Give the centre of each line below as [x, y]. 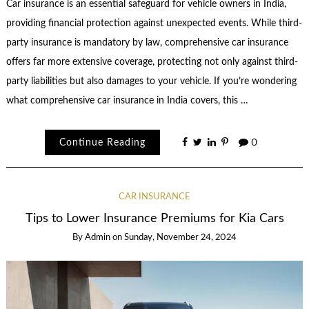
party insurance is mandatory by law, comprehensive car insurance [147, 43]
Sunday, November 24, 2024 [180, 238]
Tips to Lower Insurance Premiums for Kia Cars [154, 218]
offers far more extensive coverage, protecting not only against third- [152, 62]
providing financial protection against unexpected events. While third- [154, 24]
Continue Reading [102, 142]
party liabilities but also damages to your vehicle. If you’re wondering [151, 82]
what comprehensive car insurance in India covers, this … [127, 101]
